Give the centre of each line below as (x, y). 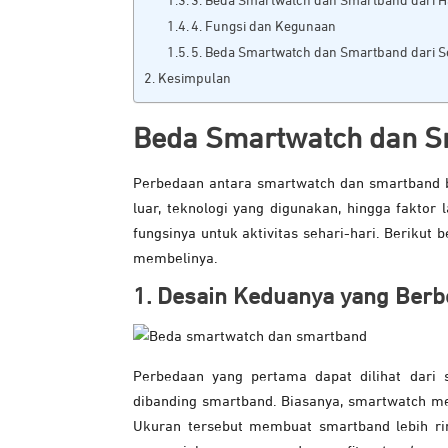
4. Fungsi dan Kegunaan (264, 27)
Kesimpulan (194, 79)
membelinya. (175, 259)
